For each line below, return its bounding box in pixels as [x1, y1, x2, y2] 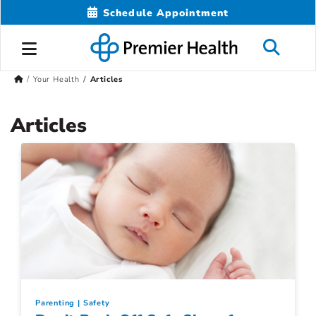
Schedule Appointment [103, 6, 229, 20]
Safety [83, 297, 110, 308]
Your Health [32, 74, 80, 85]
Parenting [35, 297, 75, 308]
